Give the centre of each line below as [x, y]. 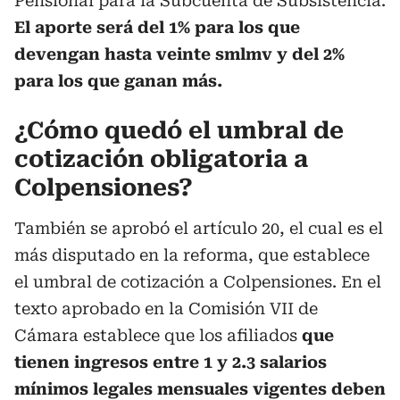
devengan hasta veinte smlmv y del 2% [179, 54]
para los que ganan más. [118, 81]
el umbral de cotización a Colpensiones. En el [198, 282]
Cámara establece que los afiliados [158, 335]
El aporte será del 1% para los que [157, 27]
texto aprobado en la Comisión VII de [166, 308]
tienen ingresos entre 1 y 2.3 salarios [171, 362]
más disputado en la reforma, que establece [192, 255]
